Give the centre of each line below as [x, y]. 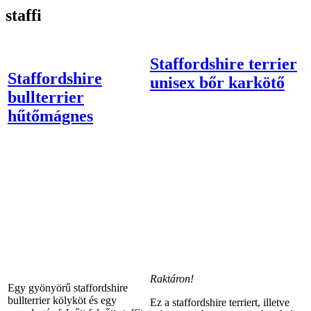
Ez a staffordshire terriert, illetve [220, 302]
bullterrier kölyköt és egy [62, 300]
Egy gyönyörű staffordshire [68, 287]
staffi [24, 16]
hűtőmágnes [50, 116]
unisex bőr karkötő [217, 82]
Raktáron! [172, 278]
